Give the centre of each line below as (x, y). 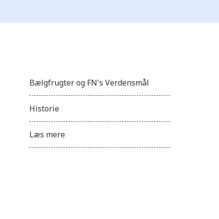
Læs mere (47, 135)
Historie (44, 109)
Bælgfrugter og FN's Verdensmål (89, 83)
